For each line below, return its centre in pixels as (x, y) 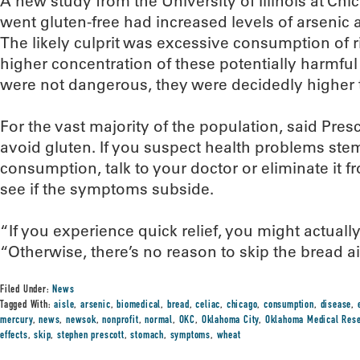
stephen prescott (91, 336)
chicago (242, 305)
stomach (147, 336)
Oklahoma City (230, 321)
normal (159, 321)
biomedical (139, 305)
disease (336, 305)
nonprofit (121, 321)
